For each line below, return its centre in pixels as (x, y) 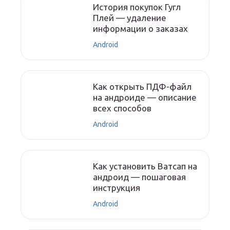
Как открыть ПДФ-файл (142, 87)
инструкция (117, 188)
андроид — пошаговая (140, 177)
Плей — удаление (130, 18)
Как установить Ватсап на (145, 166)
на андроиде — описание (145, 98)
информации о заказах (141, 29)
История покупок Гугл (137, 7)
